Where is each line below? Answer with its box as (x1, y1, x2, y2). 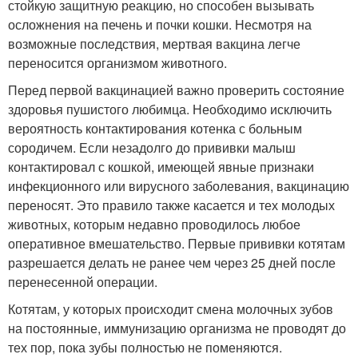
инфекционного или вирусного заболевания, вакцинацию (8, 177, 349, 195)
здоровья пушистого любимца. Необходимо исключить (8, 100, 332, 118)
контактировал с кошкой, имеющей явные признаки (8, 157, 314, 176)
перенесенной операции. (8, 272, 157, 291)
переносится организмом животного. (8, 54, 227, 72)
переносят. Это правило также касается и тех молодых (8, 196, 335, 214)
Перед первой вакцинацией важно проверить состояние (8, 81, 344, 99)
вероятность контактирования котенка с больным (8, 119, 302, 137)
